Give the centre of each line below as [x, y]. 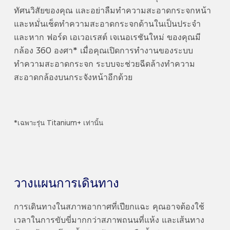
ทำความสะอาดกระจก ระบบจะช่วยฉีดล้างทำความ [104, 64]
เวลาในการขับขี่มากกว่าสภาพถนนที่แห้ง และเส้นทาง [109, 221]
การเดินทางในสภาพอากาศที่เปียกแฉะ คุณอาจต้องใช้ [109, 207]
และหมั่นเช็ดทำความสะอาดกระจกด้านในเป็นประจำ [107, 24]
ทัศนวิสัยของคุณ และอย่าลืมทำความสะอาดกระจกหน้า [112, 11]
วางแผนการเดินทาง [66, 184]
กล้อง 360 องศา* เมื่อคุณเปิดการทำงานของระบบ [103, 51]
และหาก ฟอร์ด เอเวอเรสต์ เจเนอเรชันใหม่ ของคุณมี [107, 37]
